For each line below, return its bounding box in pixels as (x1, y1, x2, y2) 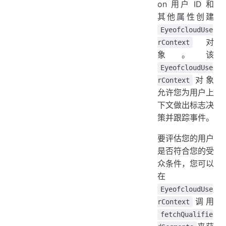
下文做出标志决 (157, 99, 214, 110)
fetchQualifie (160, 210, 213, 218)
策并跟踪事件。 (157, 112, 214, 123)
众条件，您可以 (157, 158, 214, 168)
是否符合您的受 (157, 145, 214, 156)
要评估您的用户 (157, 133, 214, 143)
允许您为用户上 (157, 87, 214, 97)
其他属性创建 (157, 11, 214, 22)
